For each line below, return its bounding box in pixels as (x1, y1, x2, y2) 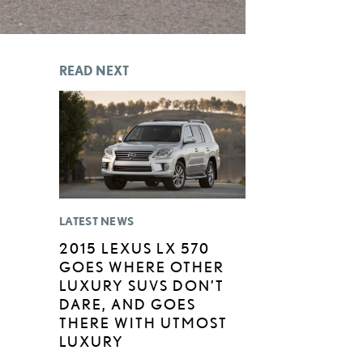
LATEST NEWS (59, 215, 135, 228)
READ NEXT (59, 62, 129, 78)
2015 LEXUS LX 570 (59, 240, 210, 257)
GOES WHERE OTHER (59, 258, 224, 275)
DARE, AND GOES (59, 296, 196, 313)
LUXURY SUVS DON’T (59, 277, 224, 294)
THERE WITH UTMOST (59, 314, 228, 331)
